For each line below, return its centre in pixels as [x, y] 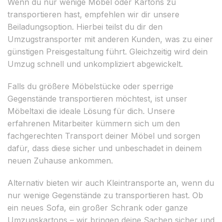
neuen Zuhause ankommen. [60, 160]
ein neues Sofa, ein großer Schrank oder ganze [98, 207]
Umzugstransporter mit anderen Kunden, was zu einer [110, 39]
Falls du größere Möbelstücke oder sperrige [90, 86]
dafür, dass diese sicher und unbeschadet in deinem [105, 148]
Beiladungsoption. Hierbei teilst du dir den [85, 27]
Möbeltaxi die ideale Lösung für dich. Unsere [91, 111]
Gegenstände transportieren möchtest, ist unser [97, 98]
